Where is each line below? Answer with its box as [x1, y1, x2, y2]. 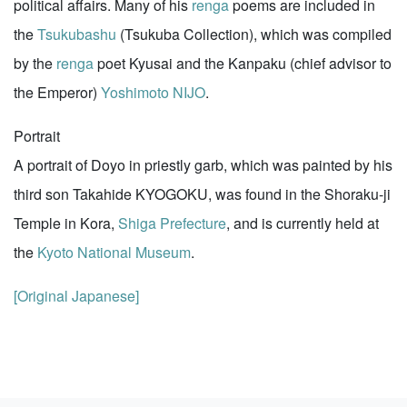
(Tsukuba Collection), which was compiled [116, 24, 392, 45]
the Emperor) [14, 82, 101, 103]
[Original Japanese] [14, 285, 139, 306]
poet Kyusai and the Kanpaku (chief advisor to [94, 53, 392, 74]
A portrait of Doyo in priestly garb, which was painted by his [14, 154, 392, 175]
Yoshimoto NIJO [101, 82, 205, 103]
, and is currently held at [226, 213, 379, 233]
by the [14, 53, 56, 74]
